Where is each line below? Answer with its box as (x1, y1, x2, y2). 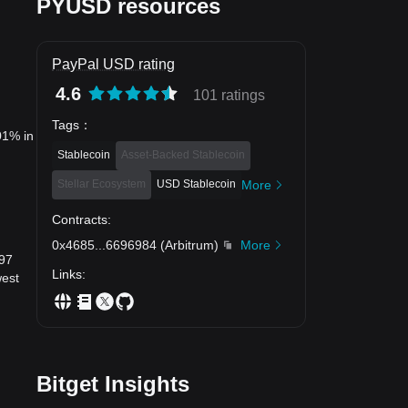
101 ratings (193, 87, 265, 103)
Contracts (52, 211, 107, 227)
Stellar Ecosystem (57, 177, 146, 190)
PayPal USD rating (52, 56, 175, 72)
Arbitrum (165, 237, 214, 252)
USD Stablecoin (157, 177, 236, 190)
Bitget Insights (36, 371, 189, 396)
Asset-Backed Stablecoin (121, 148, 245, 161)
